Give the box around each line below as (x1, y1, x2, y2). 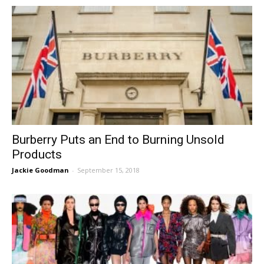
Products (12, 147, 62, 161)
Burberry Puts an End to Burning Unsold (12, 132, 225, 147)
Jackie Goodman (12, 165, 69, 174)
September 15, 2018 (77, 165, 140, 174)
